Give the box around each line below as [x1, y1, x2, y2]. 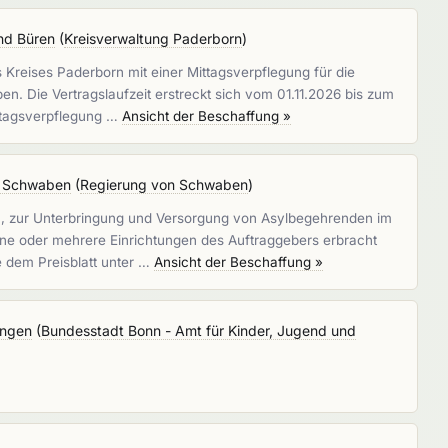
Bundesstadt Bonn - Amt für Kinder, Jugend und [41, 322, 357, 339]
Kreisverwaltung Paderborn [64, 30, 243, 47]
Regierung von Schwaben [80, 176, 249, 193]
